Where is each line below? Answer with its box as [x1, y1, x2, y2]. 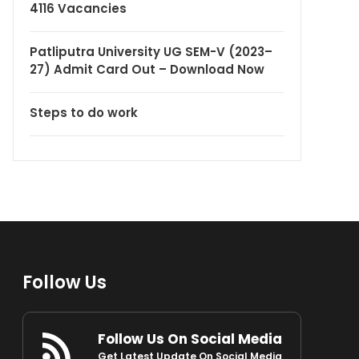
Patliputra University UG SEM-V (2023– [30, 43, 272, 60]
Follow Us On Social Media [97, 329, 282, 349]
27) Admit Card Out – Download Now [30, 61, 264, 78]
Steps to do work [30, 104, 138, 121]
